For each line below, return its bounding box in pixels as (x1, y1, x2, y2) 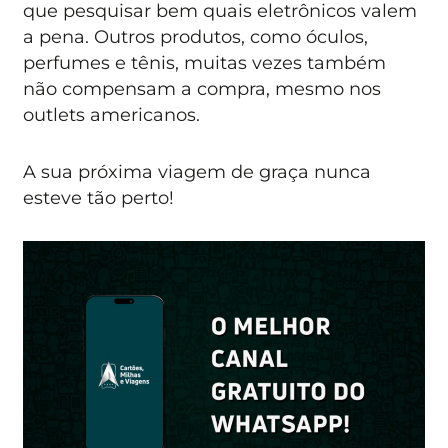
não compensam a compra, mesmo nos (23, 78, 382, 100)
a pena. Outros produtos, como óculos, (23, 26, 369, 48)
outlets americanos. (23, 104, 201, 126)
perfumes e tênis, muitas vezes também (23, 52, 387, 74)
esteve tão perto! (23, 186, 175, 208)
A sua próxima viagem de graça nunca (23, 160, 372, 182)
